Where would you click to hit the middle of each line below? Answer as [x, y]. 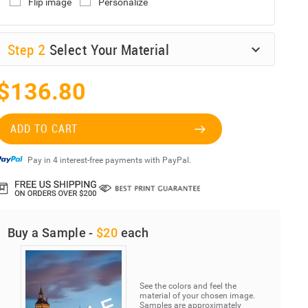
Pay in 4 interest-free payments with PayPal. [109, 161]
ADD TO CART [44, 129]
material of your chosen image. [198, 296]
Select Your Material [109, 49]
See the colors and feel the [188, 286]
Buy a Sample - [52, 233]
